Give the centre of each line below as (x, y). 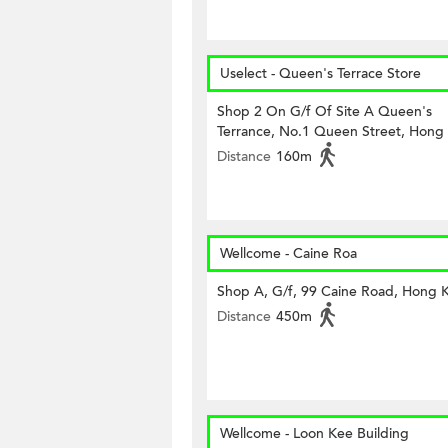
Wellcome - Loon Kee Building (314, 433)
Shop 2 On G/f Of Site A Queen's (324, 111)
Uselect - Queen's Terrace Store (320, 73)
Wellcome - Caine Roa (288, 253)
